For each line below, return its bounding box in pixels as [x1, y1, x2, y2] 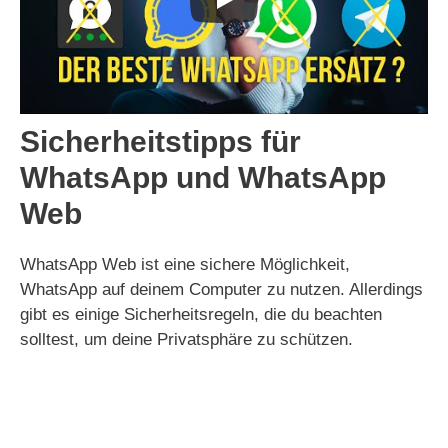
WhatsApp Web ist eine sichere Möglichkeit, [20, 255, 350, 274]
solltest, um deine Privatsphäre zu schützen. [20, 330, 353, 349]
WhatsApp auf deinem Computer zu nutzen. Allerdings [20, 280, 423, 299]
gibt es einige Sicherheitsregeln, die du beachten [20, 305, 382, 324]
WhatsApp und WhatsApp [20, 161, 386, 194]
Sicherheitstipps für [20, 125, 301, 158]
